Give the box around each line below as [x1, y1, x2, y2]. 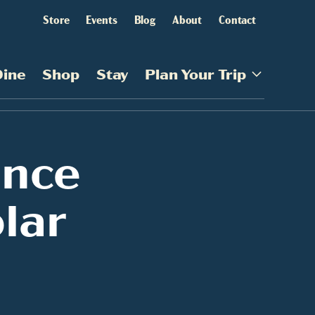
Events [86, 11, 117, 27]
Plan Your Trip [145, 64, 246, 83]
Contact [219, 11, 256, 27]
